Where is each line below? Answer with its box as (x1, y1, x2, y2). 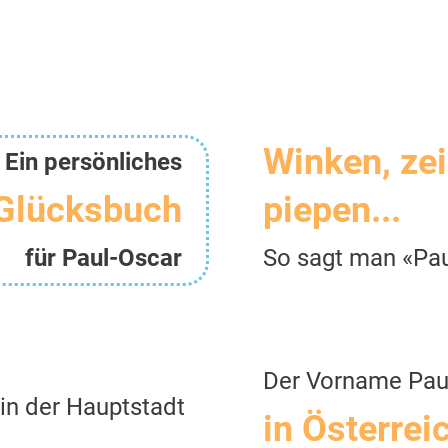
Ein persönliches (5, 147, 182, 176)
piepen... (263, 189, 401, 232)
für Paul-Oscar (25, 243, 182, 272)
